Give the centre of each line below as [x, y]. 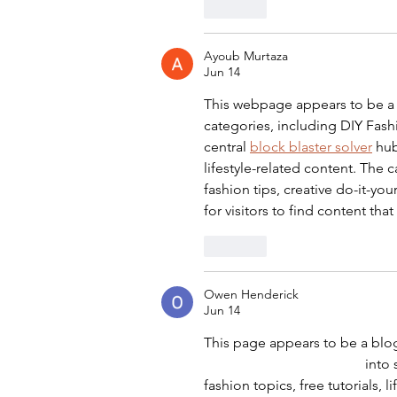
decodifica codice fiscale [283, 364]
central [227, 147]
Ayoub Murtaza [246, 56]
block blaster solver [311, 147]
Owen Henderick [251, 295]
